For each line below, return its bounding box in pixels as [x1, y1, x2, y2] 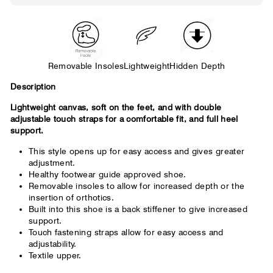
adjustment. [29, 157, 76, 168]
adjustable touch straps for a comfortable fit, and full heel [10, 113, 238, 124]
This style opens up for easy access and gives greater [29, 146, 245, 156]
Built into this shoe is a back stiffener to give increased [29, 204, 248, 214]
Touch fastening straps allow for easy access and [29, 227, 224, 237]
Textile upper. [29, 250, 82, 260]
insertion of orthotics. [29, 192, 114, 202]
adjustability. [29, 238, 77, 249]
